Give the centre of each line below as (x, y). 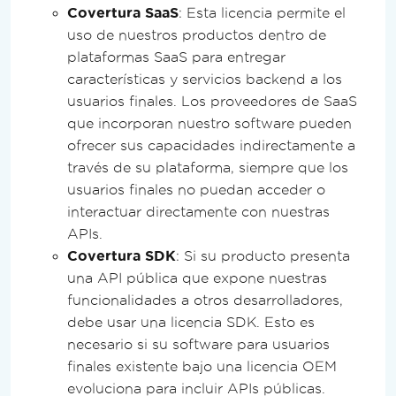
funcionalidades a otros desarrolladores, (205, 300)
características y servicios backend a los (205, 79)
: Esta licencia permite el (262, 12)
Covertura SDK (122, 255)
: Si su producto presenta (263, 255)
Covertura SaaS (123, 12)
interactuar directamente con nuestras (198, 211)
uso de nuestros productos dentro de (197, 34)
